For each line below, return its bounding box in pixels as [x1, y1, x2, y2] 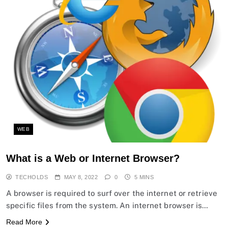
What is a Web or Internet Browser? [6, 152, 180, 164]
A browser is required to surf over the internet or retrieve [6, 188, 217, 197]
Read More [6, 217, 42, 226]
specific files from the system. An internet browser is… [6, 201, 209, 210]
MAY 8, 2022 [64, 174, 98, 180]
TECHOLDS [15, 174, 48, 180]
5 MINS [134, 174, 154, 180]
